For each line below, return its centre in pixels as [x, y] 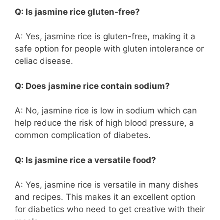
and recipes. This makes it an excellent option [105, 197]
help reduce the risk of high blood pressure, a [104, 123]
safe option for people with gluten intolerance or [109, 49]
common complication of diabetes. [83, 135]
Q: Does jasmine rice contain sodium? [92, 86]
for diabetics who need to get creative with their [110, 209]
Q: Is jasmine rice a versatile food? [85, 160]
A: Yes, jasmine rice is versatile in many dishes [107, 185]
